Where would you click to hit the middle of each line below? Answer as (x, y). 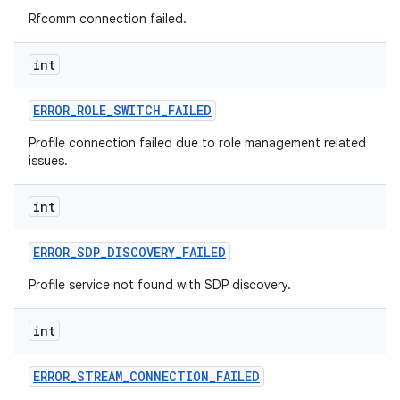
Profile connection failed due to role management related (197, 143)
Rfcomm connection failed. (108, 19)
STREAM (100, 376)
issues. (48, 161)
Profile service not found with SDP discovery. (160, 285)
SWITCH (137, 110)
